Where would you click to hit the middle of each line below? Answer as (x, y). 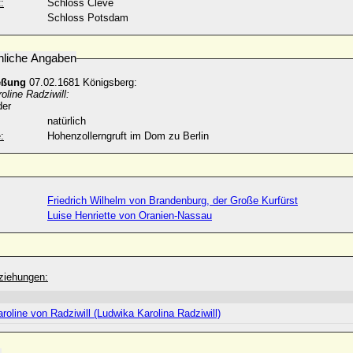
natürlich (67, 121)
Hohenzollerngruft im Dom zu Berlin (128, 136)
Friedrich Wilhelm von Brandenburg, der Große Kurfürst (173, 201)
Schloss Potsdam (88, 18)
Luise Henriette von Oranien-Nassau (130, 216)
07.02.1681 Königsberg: (83, 82)
